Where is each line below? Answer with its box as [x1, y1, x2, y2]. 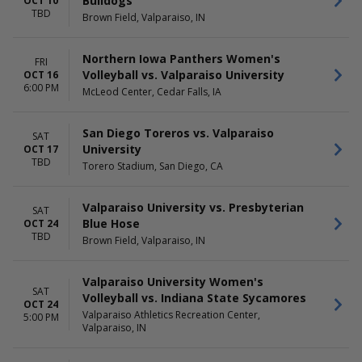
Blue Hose [82, 216, 140, 231]
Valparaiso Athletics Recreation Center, [82, 308, 260, 322]
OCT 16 [23, 67, 58, 82]
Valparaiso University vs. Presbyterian [82, 200, 304, 215]
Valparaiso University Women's [82, 274, 263, 289]
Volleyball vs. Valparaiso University [82, 67, 284, 82]
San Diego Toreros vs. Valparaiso [82, 125, 274, 141]
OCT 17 [23, 141, 58, 156]
